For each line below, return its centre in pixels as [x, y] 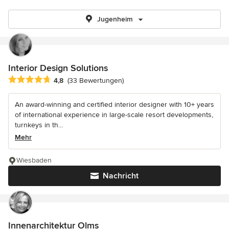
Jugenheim [115, 19]
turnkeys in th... [39, 125]
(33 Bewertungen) [96, 81]
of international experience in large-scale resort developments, [114, 115]
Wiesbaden [34, 161]
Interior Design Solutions [58, 68]
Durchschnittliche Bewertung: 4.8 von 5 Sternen [94, 80]
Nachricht [121, 176]
